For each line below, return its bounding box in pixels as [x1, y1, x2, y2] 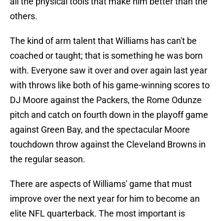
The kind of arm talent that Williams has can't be [10, 36, 197, 46]
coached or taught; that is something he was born [10, 50, 203, 61]
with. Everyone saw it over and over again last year [10, 65, 207, 76]
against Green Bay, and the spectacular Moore [10, 124, 190, 135]
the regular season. [10, 154, 85, 165]
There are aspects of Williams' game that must [10, 179, 192, 189]
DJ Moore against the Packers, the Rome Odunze [10, 95, 202, 106]
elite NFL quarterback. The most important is [10, 208, 185, 219]
